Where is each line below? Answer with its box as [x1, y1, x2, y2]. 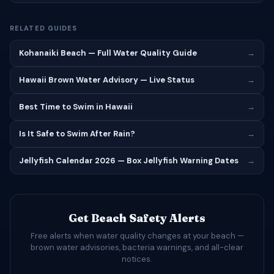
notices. [122, 254, 152, 264]
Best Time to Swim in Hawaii [19, 102, 133, 112]
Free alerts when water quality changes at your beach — [30, 231, 244, 241]
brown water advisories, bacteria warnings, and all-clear [31, 242, 243, 253]
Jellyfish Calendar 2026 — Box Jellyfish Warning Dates [19, 155, 239, 166]
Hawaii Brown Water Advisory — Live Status [19, 75, 194, 85]
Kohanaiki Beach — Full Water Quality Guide [19, 48, 197, 58]
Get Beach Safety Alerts [68, 211, 206, 225]
